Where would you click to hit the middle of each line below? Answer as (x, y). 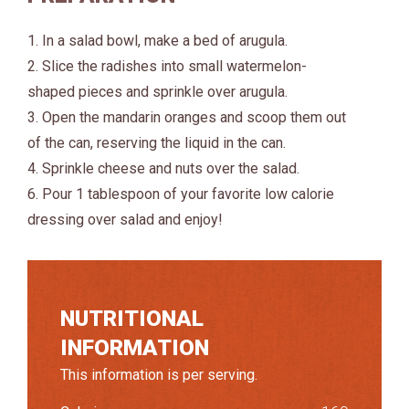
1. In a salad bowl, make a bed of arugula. (157, 40)
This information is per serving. (159, 374)
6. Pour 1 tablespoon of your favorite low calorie (181, 194)
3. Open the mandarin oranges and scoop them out (187, 117)
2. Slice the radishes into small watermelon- (167, 66)
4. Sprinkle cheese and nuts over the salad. (163, 168)
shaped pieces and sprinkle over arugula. (157, 91)
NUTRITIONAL (132, 318)
